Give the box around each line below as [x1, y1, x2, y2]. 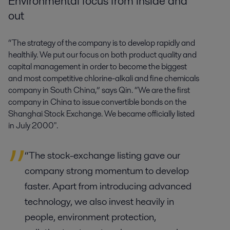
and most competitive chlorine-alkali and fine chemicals [8, 72, 199, 85]
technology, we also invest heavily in [25, 195, 174, 209]
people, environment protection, [25, 210, 156, 224]
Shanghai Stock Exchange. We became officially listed [8, 108, 195, 120]
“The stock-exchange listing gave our [25, 148, 180, 163]
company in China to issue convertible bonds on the [8, 96, 186, 108]
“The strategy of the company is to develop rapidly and [8, 37, 195, 49]
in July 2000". [8, 120, 58, 132]
